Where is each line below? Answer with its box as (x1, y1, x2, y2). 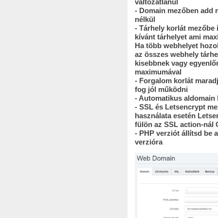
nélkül (134, 15, 155, 24)
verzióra (134, 138, 163, 146)
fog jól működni (134, 85, 188, 94)
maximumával (134, 68, 182, 76)
